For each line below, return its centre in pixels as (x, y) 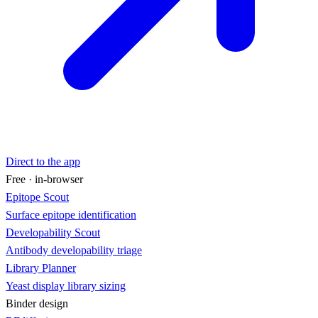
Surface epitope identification (71, 215)
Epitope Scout (37, 197)
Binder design (37, 303)
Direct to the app (43, 161)
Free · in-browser (44, 179)
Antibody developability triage (74, 250)
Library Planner (41, 268)
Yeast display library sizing (66, 286)
